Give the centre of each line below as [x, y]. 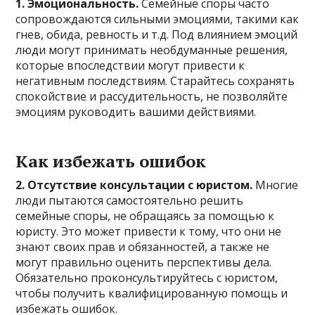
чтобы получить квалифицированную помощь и [152, 293]
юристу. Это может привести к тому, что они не [149, 231]
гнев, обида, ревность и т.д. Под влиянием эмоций [157, 34]
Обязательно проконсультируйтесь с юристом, [147, 277]
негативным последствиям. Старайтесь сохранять [155, 81]
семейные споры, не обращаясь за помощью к [145, 216]
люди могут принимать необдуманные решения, [152, 50]
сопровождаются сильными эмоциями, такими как [157, 19]
